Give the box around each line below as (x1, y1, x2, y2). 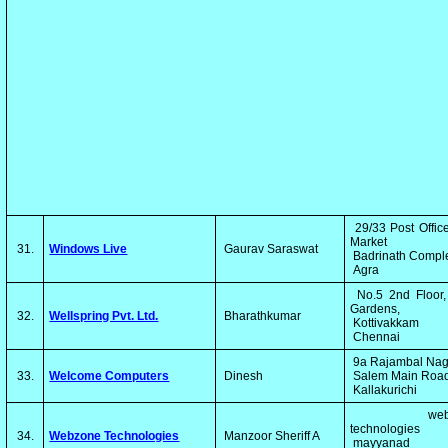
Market (350, 235, 391, 249)
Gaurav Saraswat (221, 242, 319, 256)
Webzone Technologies (49, 429, 180, 443)
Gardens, (350, 302, 404, 316)
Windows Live (49, 242, 128, 256)
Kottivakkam (350, 316, 423, 330)
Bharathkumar (221, 309, 302, 323)
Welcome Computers (49, 369, 170, 383)
